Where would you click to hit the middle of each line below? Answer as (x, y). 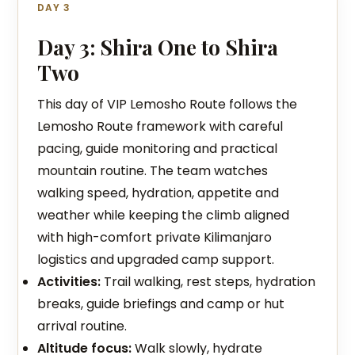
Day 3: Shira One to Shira (158, 47)
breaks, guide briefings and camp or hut (161, 304)
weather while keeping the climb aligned (164, 215)
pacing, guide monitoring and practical (158, 149)
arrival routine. (82, 326)
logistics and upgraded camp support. (156, 260)
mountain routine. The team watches (153, 171)
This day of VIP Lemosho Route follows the (168, 104)
